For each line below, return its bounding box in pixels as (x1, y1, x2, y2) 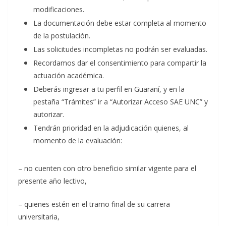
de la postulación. (33, 30, 90, 40)
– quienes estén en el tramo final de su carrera (18, 199, 170, 209)
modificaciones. (33, 4, 84, 14)
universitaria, (18, 211, 60, 221)
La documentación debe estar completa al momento (33, 18, 206, 28)
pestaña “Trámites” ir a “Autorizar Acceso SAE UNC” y (33, 96, 208, 106)
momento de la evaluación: (33, 135, 122, 145)
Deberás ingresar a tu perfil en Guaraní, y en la (33, 84, 185, 94)
